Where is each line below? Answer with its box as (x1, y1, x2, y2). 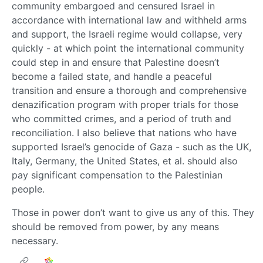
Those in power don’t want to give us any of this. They (12, 206, 254, 218)
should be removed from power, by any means (12, 220, 219, 232)
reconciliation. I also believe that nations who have (12, 126, 237, 139)
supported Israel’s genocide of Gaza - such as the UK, (12, 140, 251, 153)
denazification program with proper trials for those (12, 98, 238, 110)
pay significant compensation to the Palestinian (12, 168, 222, 181)
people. (12, 183, 45, 195)
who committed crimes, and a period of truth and (12, 112, 231, 124)
